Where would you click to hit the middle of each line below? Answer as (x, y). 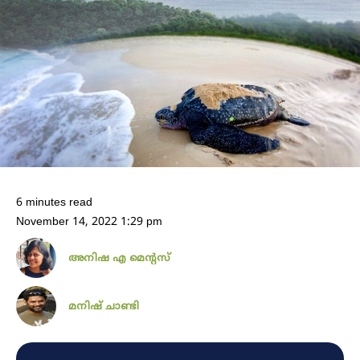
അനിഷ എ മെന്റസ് (119, 258)
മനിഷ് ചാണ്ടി (104, 307)
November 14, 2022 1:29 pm (89, 222)
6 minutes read (54, 202)
